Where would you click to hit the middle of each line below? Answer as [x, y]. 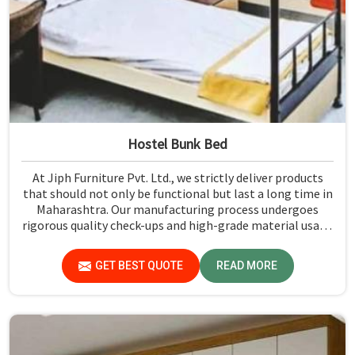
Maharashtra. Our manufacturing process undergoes [177, 210]
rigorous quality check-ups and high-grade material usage [177, 225]
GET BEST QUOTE [139, 266]
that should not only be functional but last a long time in [177, 194]
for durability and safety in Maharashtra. [177, 241]
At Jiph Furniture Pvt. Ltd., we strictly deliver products [177, 178]
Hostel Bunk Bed [177, 144]
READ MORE [246, 266]
